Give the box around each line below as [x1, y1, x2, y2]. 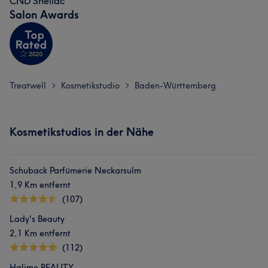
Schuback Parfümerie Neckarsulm [10, 165, 141, 176]
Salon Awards [10, 8, 79, 22]
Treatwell [10, 80, 46, 91]
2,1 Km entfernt [10, 228, 71, 239]
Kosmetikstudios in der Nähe [10, 125, 154, 139]
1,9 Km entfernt [10, 179, 71, 190]
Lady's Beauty [10, 214, 65, 224]
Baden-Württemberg [135, 80, 216, 91]
